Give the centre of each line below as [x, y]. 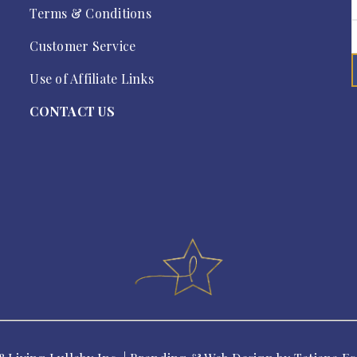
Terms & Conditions [90, 14]
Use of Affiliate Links [92, 79]
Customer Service [83, 46]
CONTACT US [72, 112]
